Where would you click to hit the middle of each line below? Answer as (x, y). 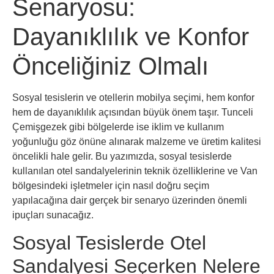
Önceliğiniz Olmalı (110, 66)
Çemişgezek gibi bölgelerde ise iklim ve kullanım (118, 127)
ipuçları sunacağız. (53, 215)
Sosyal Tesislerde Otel (109, 243)
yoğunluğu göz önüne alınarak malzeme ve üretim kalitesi (137, 141)
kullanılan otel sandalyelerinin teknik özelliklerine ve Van (135, 171)
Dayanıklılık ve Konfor (131, 36)
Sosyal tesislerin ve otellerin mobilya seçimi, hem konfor (133, 97)
